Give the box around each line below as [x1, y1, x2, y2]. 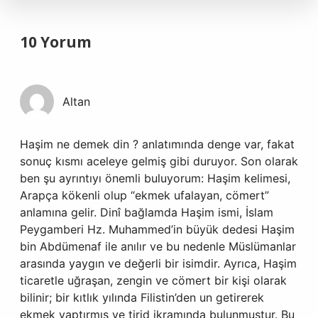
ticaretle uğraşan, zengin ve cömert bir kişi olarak [20, 273, 287, 287]
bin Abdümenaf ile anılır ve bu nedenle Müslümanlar [20, 239, 296, 253]
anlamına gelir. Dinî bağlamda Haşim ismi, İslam [20, 205, 273, 219]
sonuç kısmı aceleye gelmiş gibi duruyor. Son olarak [20, 154, 298, 168]
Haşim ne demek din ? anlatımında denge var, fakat [20, 137, 295, 151]
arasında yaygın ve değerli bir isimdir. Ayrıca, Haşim [20, 256, 297, 270]
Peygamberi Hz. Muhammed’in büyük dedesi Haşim [20, 222, 295, 236]
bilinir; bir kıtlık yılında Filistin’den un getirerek [20, 290, 264, 305]
